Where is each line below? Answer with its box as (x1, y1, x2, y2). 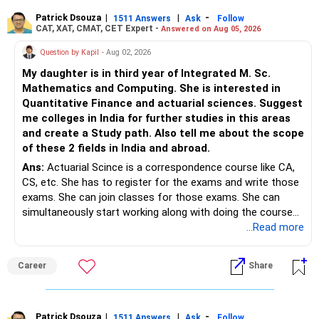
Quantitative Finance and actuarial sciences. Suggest (22, 97, 303, 110)
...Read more (246, 221, 304, 234)
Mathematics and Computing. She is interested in (22, 82, 179, 95)
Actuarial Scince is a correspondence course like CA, (44, 161, 295, 174)
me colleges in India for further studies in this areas (22, 112, 291, 125)
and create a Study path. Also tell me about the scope (22, 127, 304, 140)
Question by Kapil (40, 47, 99, 57)
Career (18, 261, 46, 271)
